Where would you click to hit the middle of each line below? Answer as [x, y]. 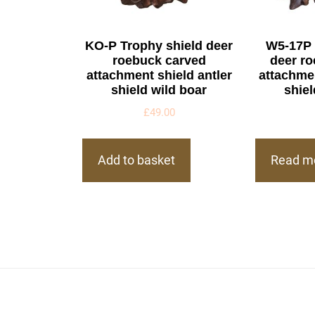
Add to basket [136, 160]
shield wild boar [159, 90]
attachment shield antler [159, 75]
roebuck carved [159, 60]
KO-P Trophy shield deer [159, 45]
